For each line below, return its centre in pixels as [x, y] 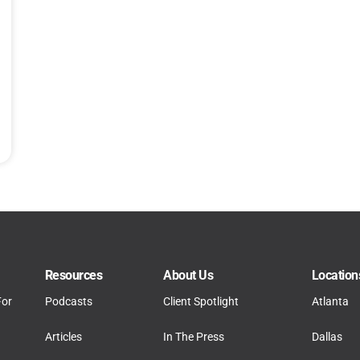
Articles [63, 337]
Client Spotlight [201, 302]
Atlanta [330, 302]
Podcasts [68, 302]
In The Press [194, 337]
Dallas [327, 337]
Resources [74, 276]
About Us [188, 276]
